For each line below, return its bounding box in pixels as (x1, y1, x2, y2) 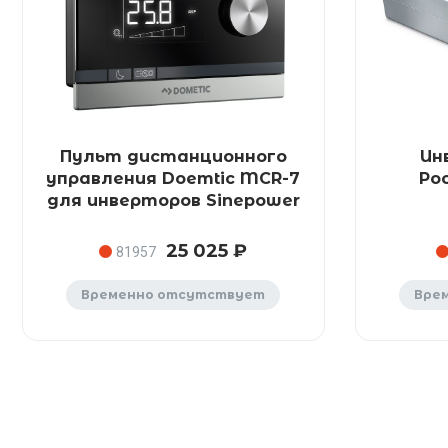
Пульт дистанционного (59, 147, 287, 166)
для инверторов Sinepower (46, 191, 300, 210)
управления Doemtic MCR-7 (46, 169, 301, 188)
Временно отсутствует (81, 287, 266, 302)
